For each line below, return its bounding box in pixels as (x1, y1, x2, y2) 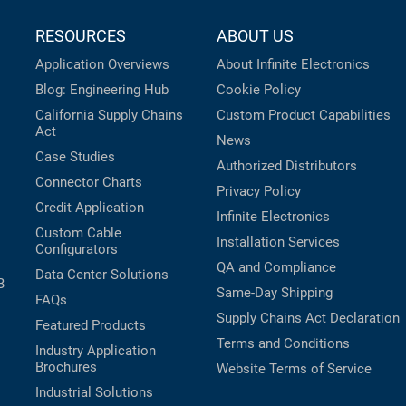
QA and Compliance (217, 259, 336, 276)
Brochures (35, 359, 97, 376)
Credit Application (35, 199, 144, 217)
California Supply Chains (35, 107, 183, 124)
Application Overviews (35, 56, 169, 73)
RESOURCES (35, 26, 126, 46)
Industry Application (35, 343, 156, 360)
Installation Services (217, 234, 340, 251)
